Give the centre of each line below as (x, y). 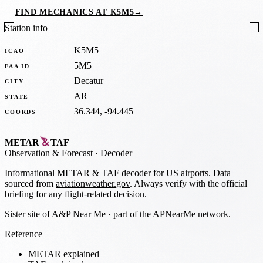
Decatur (89, 81)
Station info (26, 28)
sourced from (30, 183)
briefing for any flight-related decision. (76, 194)
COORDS (21, 112)
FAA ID (18, 66)
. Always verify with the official (188, 183)
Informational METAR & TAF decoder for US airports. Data (118, 173)
